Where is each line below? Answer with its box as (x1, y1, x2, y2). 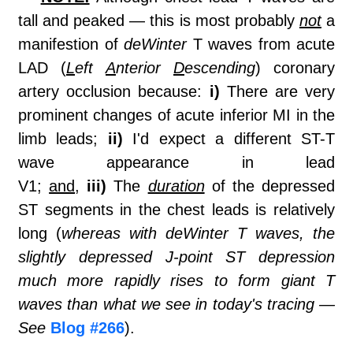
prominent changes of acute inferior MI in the (18, 106, 335, 124)
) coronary (255, 59, 335, 77)
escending (184, 59, 255, 77)
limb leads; (18, 130, 108, 148)
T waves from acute (187, 35, 335, 54)
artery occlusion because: (18, 83, 210, 101)
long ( (18, 225, 61, 243)
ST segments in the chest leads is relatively (18, 201, 335, 219)
